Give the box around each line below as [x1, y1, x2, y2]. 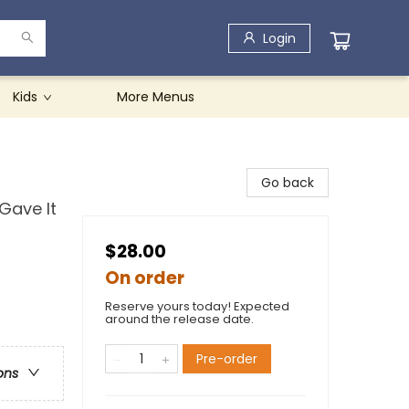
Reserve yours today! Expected [105, 298, 289, 315]
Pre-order [196, 350, 257, 368]
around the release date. [105, 310, 254, 328]
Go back [261, 173, 314, 192]
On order [105, 266, 184, 290]
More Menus [117, 88, 194, 106]
